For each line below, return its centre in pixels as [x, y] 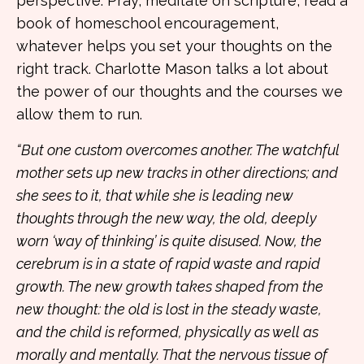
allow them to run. [79, 114]
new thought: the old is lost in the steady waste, [169, 309]
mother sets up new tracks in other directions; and [177, 173]
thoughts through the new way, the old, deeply [167, 218]
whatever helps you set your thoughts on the [174, 46]
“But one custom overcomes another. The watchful [178, 150]
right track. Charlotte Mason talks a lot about [172, 69]
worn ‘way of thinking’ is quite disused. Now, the [169, 241]
